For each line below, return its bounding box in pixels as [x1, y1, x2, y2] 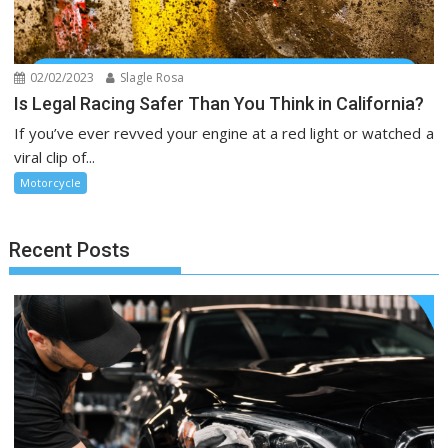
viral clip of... [14, 147, 96, 168]
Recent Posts [9, 238, 131, 263]
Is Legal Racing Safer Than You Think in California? [14, 93, 425, 115]
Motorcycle [20, 175, 82, 191]
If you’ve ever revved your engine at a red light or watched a [14, 123, 434, 144]
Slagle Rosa [117, 69, 185, 87]
